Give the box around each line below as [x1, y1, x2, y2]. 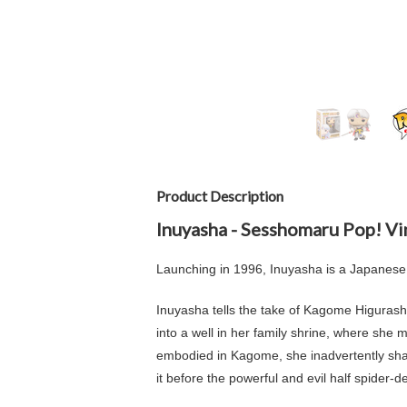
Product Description [156, 187, 283, 204]
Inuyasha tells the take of [156, 303, 300, 317]
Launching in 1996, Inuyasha [156, 262, 323, 276]
